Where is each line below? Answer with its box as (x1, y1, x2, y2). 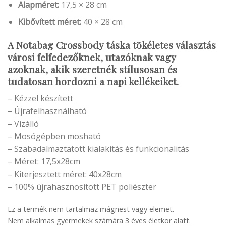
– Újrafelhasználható (8, 105, 87, 117)
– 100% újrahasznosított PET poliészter (8, 181, 156, 192)
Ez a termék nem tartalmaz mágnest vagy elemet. (8, 204, 174, 214)
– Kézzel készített (8, 92, 73, 104)
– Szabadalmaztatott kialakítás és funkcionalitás (8, 143, 189, 154)
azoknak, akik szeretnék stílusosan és (8, 63, 177, 76)
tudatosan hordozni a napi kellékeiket (8, 75, 177, 88)
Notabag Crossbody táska (16, 38, 130, 52)
